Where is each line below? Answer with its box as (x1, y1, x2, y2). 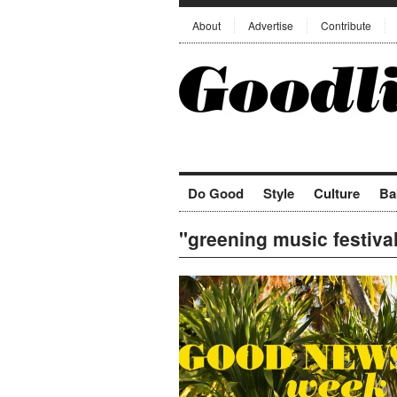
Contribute (321, 18, 371, 33)
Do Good (188, 183, 244, 203)
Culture (314, 183, 360, 203)
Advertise (248, 18, 293, 33)
